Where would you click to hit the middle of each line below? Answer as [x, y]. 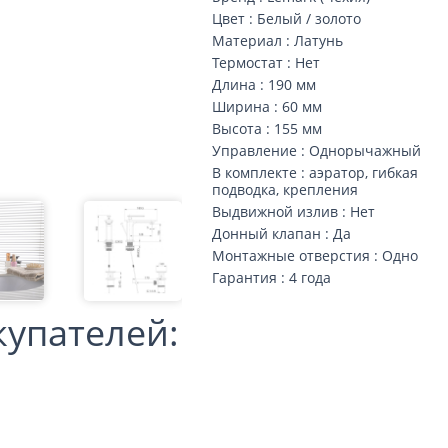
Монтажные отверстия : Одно [315, 255]
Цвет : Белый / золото [287, 18]
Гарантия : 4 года [272, 277]
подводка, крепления [285, 189]
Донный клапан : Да [282, 233]
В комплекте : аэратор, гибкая [315, 172]
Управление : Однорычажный [317, 150]
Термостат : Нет [266, 62]
